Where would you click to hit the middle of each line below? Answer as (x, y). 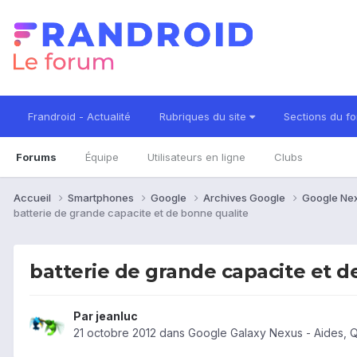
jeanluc (117, 316)
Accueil (33, 197)
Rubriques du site (204, 116)
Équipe (102, 157)
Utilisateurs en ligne (196, 157)
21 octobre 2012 (115, 333)
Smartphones (102, 197)
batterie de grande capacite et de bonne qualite (131, 212)
